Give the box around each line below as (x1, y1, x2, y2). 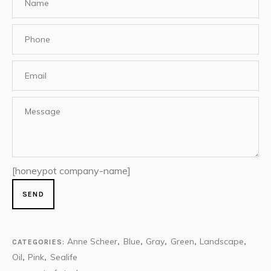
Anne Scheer (67, 236, 118, 247)
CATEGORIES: (12, 238, 68, 247)
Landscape (200, 236, 244, 247)
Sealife (50, 252, 77, 263)
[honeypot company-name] (12, 165, 131, 177)
